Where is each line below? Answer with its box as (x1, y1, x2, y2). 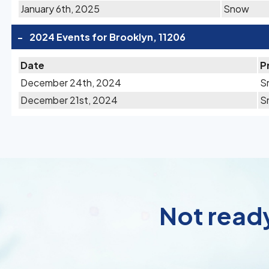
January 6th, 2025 (20, 2, 100, 15)
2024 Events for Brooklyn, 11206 (29, 31, 186, 43)
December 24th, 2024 (20, 76, 121, 89)
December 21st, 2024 (20, 94, 118, 106)
